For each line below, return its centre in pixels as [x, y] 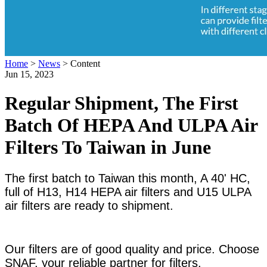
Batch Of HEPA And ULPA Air [131, 125]
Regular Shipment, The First [122, 103]
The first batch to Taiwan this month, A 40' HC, [128, 178]
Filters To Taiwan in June [108, 148]
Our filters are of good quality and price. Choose [132, 249]
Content [84, 63]
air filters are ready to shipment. [89, 205]
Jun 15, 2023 [29, 74]
